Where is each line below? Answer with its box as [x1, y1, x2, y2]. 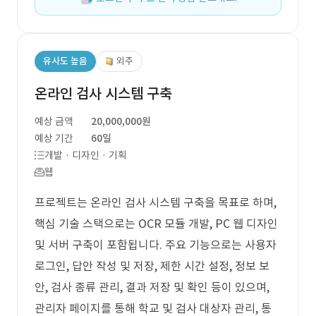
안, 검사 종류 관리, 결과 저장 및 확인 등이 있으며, [35, 280, 269, 294]
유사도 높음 [43, 55, 87, 67]
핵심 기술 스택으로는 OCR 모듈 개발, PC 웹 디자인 [35, 217, 278, 231]
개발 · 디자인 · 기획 [44, 149, 127, 162]
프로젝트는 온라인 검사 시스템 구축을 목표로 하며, [35, 195, 276, 209]
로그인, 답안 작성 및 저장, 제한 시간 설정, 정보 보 [35, 259, 269, 273]
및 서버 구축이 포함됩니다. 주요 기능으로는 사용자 [35, 238, 276, 252]
